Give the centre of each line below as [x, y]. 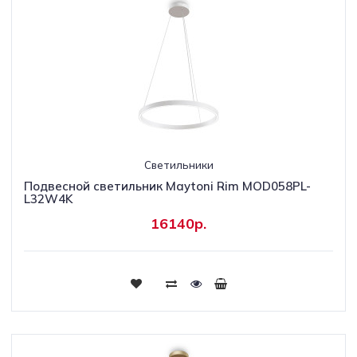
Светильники [178, 165]
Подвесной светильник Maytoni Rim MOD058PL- [167, 186]
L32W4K [48, 199]
